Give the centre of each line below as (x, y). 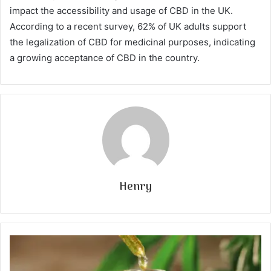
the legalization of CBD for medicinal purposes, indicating (132, 42)
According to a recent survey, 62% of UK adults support (128, 27)
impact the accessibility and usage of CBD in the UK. (121, 11)
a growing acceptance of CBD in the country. (105, 58)
